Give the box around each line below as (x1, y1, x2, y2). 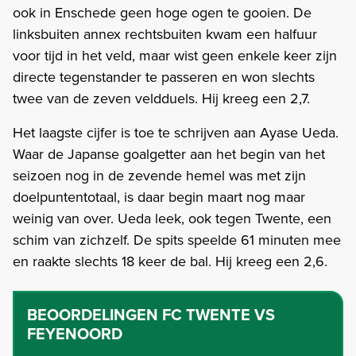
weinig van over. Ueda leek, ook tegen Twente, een (13, 207, 331, 228)
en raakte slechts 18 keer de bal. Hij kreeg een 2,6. (13, 250, 327, 271)
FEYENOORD (27, 321, 122, 345)
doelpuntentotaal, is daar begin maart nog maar (13, 186, 305, 207)
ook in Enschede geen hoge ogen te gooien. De (13, 2, 311, 22)
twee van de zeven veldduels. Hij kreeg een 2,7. (13, 87, 310, 108)
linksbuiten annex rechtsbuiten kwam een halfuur (13, 23, 317, 44)
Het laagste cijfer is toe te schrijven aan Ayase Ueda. (13, 122, 339, 142)
